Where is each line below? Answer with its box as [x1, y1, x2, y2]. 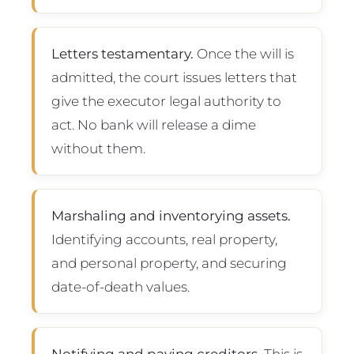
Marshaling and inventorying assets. [51, 206, 291, 224]
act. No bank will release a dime [51, 115, 256, 133]
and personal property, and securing [51, 254, 287, 271]
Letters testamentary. [51, 44, 194, 62]
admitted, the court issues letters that [51, 68, 297, 85]
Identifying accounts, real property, [51, 230, 277, 247]
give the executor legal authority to [51, 92, 281, 109]
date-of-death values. [51, 277, 190, 295]
